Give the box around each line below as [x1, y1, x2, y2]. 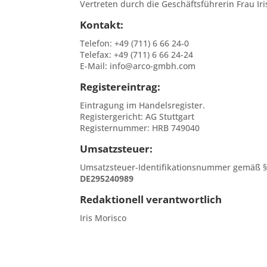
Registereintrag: [80, 79, 161, 94]
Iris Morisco [80, 212, 127, 223]
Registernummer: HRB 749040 [80, 122, 200, 133]
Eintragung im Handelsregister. [80, 99, 206, 111]
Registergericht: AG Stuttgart [80, 110, 195, 122]
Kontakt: [80, 17, 124, 32]
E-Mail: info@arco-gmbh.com [80, 60, 196, 72]
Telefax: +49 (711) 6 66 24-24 [80, 48, 194, 60]
